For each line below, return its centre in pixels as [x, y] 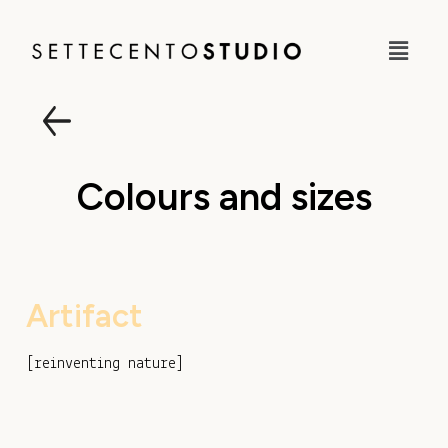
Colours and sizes [224, 197]
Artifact [84, 316]
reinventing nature [105, 364]
